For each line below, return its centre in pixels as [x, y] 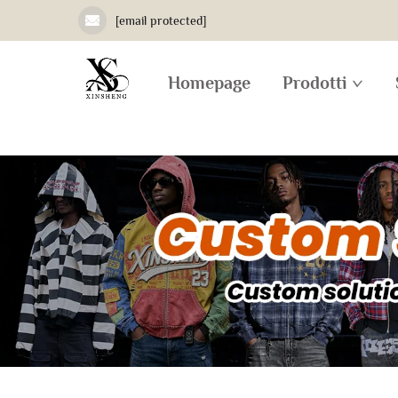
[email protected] [161, 20]
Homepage [209, 83]
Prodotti [314, 83]
